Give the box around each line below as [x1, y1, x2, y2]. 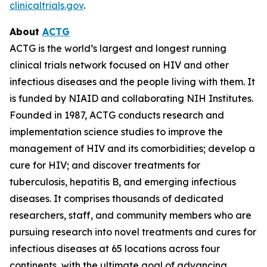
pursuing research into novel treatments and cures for [10, 226, 256, 238]
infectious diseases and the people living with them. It [10, 76, 255, 88]
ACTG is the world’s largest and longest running [10, 42, 226, 54]
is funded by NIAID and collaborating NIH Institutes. [10, 92, 253, 104]
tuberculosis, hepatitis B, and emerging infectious [10, 176, 236, 188]
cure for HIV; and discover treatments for [10, 159, 200, 171]
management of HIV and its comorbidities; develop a [10, 142, 255, 154]
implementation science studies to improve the [10, 126, 223, 138]
